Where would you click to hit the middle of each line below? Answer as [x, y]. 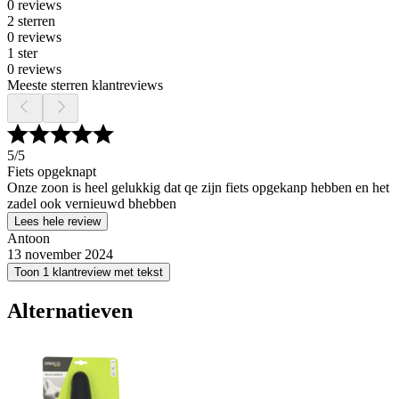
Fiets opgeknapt [52, 171]
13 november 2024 [60, 254]
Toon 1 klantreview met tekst [89, 272]
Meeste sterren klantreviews [85, 85]
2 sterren [31, 21]
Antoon [28, 238]
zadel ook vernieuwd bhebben [92, 204]
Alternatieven [70, 310]
